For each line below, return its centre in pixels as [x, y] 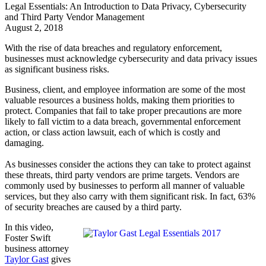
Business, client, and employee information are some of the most [125, 89]
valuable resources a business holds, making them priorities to [120, 100]
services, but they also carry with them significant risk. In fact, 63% [130, 196]
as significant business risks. [57, 69]
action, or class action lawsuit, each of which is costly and [113, 132]
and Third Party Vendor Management [75, 17]
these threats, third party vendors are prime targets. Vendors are [122, 175]
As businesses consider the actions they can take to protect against [128, 164]
